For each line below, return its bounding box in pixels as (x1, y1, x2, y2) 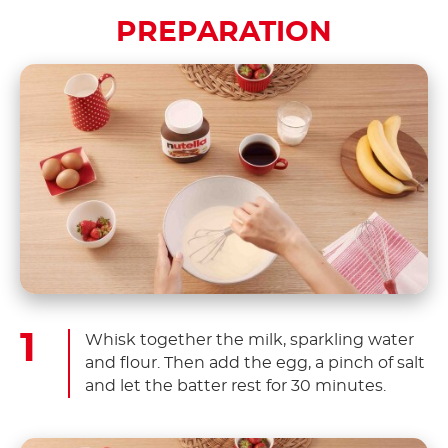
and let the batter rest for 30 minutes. (85, 377, 386, 394)
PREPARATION (116, 19, 332, 48)
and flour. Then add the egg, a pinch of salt (85, 354, 425, 371)
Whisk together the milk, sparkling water (85, 331, 414, 348)
